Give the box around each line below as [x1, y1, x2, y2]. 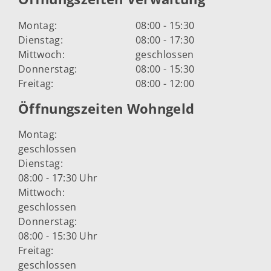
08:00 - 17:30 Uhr [18, 171, 98, 185]
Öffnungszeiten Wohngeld [18, 99, 195, 118]
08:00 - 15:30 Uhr [18, 229, 98, 243]
